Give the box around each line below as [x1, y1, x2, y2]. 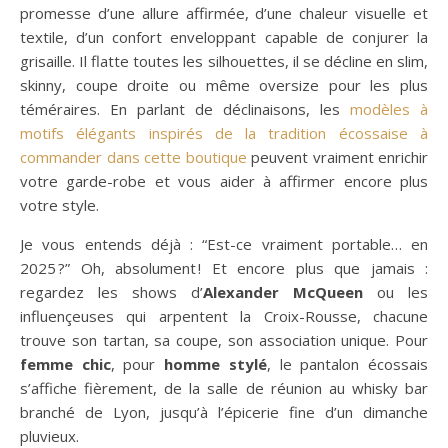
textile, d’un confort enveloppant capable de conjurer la [20, 27, 428, 47]
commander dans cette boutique [20, 147, 247, 167]
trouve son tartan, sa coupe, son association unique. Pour [20, 330, 428, 350]
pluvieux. [20, 426, 79, 446]
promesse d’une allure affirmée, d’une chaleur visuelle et [20, 3, 428, 23]
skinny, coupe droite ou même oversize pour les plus [20, 75, 428, 95]
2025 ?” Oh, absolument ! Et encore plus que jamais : [20, 258, 428, 278]
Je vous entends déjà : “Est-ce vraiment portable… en [20, 234, 428, 254]
